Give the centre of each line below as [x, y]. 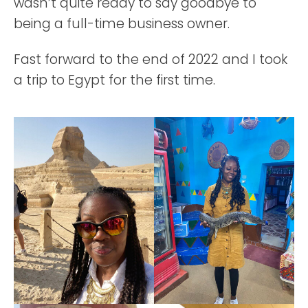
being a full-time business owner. [122, 24]
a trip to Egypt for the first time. [114, 80]
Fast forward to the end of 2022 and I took [151, 60]
